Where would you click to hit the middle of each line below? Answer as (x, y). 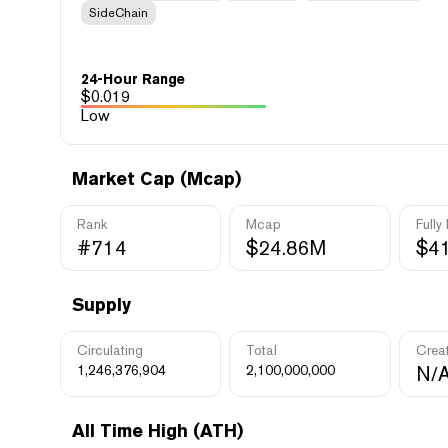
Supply (101, 304)
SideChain (118, 13)
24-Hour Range (133, 79)
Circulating (110, 350)
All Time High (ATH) (157, 430)
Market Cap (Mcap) (156, 178)
